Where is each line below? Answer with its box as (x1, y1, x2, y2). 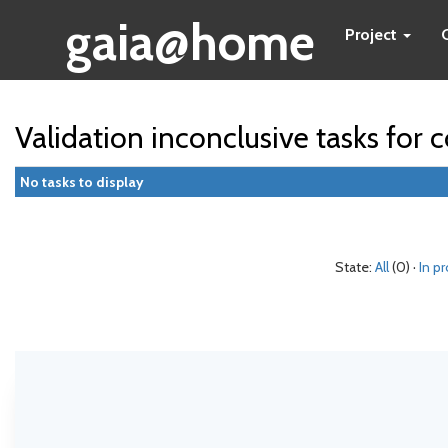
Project (345, 25, 401, 44)
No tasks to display (20, 173, 144, 191)
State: (335, 258, 375, 276)
